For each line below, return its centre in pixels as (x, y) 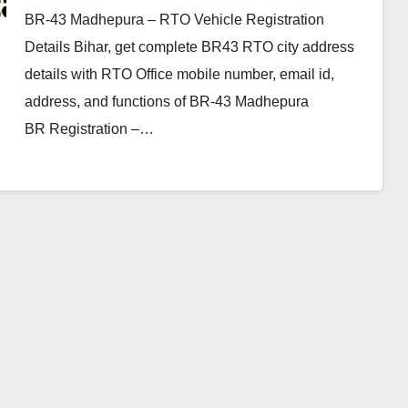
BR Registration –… (89, 129)
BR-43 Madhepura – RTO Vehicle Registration (174, 20)
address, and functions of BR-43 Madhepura (166, 102)
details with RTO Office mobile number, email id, (179, 74)
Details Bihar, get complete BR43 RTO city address (189, 47)
